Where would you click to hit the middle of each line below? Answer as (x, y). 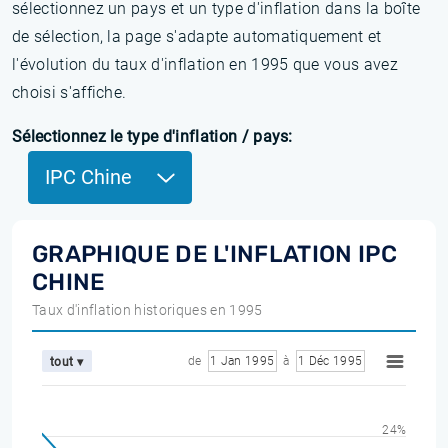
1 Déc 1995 (330, 361)
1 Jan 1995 (242, 361)
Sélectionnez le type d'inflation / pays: (152, 136)
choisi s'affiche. (69, 92)
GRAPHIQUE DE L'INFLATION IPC (214, 254)
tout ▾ (67, 361)
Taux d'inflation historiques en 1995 (147, 310)
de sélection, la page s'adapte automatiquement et (197, 36)
